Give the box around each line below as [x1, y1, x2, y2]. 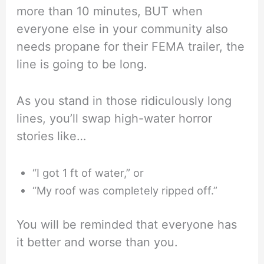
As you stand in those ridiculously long [16, 94, 232, 108]
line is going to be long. [16, 57, 148, 72]
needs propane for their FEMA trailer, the [16, 39, 245, 54]
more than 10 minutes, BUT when [16, 4, 203, 19]
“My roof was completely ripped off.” [32, 184, 218, 197]
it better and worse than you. [16, 235, 179, 249]
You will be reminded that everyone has [16, 217, 237, 232]
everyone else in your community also [16, 22, 229, 37]
